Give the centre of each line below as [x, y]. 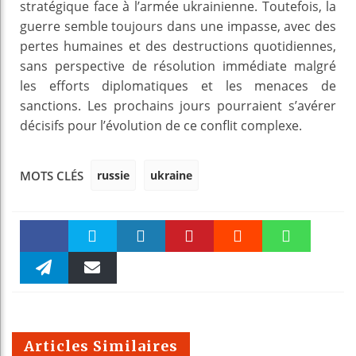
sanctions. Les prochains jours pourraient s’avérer [178, 105]
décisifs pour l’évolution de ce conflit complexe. [161, 125]
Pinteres [190, 269]
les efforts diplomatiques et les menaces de [178, 85]
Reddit [238, 269]
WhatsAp [286, 269]
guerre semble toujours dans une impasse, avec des [178, 26]
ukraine [171, 175]
